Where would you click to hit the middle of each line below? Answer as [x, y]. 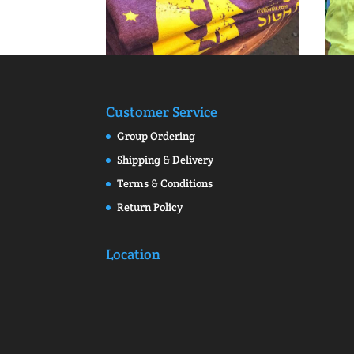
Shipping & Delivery [166, 160]
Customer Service [162, 112]
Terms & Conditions [165, 184]
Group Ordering [156, 136]
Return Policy [150, 207]
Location [134, 254]
